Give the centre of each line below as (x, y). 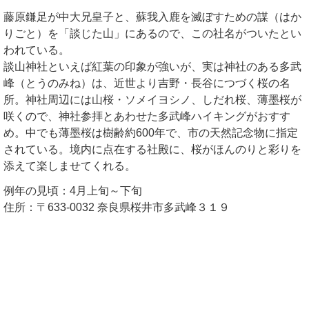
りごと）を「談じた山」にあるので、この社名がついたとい (152, 33)
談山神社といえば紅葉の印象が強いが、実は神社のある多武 (152, 66)
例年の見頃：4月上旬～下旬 (73, 191)
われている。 (37, 50)
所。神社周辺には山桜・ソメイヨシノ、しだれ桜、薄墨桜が (152, 99)
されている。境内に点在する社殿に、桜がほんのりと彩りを (152, 149)
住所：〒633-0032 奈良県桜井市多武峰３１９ (117, 208)
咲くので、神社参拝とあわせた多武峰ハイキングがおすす (147, 116)
